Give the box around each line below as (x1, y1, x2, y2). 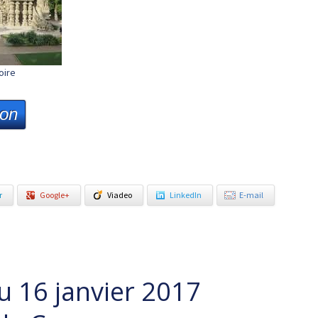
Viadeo (107, 190, 132, 200)
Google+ (40, 190, 70, 200)
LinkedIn (170, 190, 202, 200)
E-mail (239, 190, 263, 200)
